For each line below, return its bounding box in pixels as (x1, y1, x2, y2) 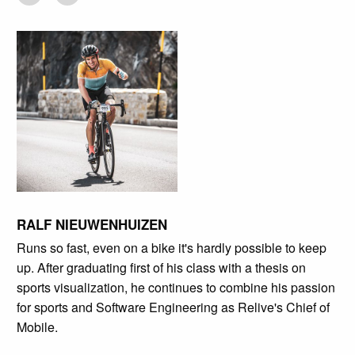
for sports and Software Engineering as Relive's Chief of (16, 297, 330, 316)
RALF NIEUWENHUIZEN (16, 214, 167, 234)
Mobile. (16, 317, 58, 336)
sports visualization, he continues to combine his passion (16, 277, 335, 296)
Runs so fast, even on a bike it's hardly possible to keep (16, 238, 326, 257)
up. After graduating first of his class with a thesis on (16, 258, 306, 277)
